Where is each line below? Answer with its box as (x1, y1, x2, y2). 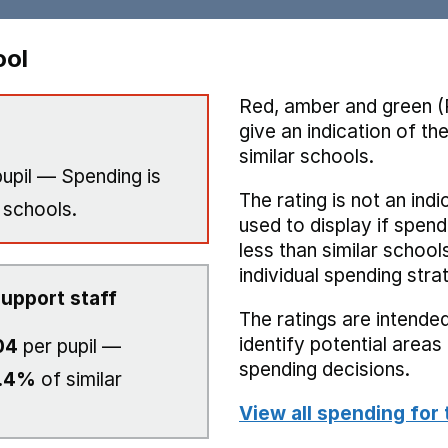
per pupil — (18, 335, 121, 358)
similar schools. (239, 145, 374, 168)
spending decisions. (239, 358, 410, 381)
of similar (36, 368, 122, 391)
